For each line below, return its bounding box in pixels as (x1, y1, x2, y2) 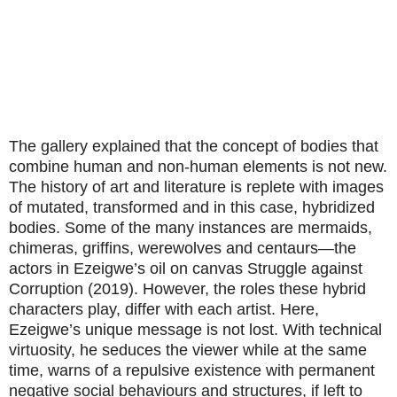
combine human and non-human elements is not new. (9, 158, 387, 176)
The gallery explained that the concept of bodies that (9, 137, 378, 156)
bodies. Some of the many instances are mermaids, (9, 219, 372, 237)
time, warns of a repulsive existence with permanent (9, 362, 375, 380)
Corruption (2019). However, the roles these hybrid (9, 280, 366, 299)
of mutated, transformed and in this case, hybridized (9, 198, 375, 217)
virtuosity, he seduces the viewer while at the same (9, 341, 367, 360)
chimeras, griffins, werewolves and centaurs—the (9, 239, 356, 258)
